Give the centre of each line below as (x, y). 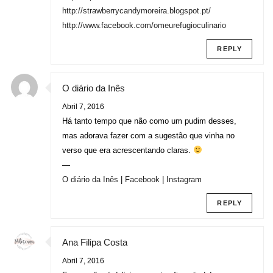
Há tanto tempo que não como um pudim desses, (149, 121)
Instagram (184, 179)
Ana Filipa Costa (95, 242)
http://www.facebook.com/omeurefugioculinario (144, 25)
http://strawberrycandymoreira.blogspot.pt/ (136, 11)
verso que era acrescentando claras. (128, 150)
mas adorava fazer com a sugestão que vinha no (148, 136)
